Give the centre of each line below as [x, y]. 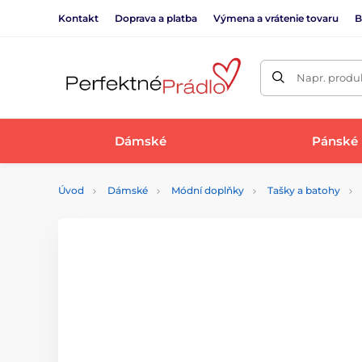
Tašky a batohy [304, 190]
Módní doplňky [208, 190]
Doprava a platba [156, 18]
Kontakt [78, 18]
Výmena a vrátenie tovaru [276, 18]
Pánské [335, 141]
